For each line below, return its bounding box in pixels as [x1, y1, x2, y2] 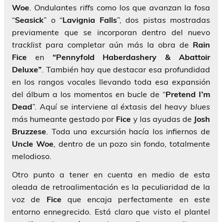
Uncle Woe [12, 139, 54, 149]
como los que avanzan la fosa [93, 2, 210, 13]
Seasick [15, 15, 44, 25]
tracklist [12, 40, 42, 50]
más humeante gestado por [12, 114, 116, 124]
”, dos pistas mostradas [116, 15, 210, 25]
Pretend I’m [166, 89, 210, 100]
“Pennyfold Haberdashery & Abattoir [52, 52, 211, 62]
